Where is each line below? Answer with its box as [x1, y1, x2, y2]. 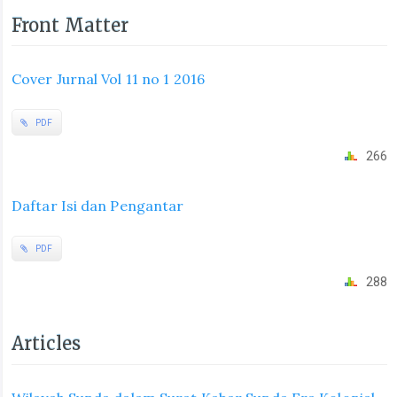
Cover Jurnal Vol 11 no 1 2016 [12, 70, 205, 89]
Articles [12, 332, 81, 355]
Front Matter [12, 13, 129, 36]
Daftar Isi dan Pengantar [12, 196, 184, 214]
